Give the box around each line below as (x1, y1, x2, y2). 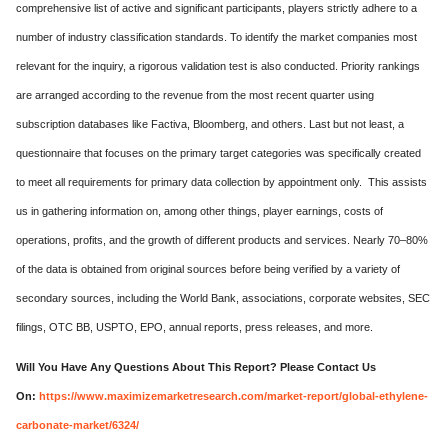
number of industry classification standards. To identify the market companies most (16, 31, 417, 43)
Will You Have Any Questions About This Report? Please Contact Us (16, 361, 376, 373)
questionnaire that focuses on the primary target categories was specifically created (16, 147, 421, 159)
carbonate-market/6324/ (16, 419, 139, 431)
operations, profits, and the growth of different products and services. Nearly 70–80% (16, 234, 428, 246)
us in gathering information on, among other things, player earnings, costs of (16, 205, 383, 217)
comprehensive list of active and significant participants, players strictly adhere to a (16, 2, 417, 14)
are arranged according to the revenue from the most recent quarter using (16, 89, 374, 101)
